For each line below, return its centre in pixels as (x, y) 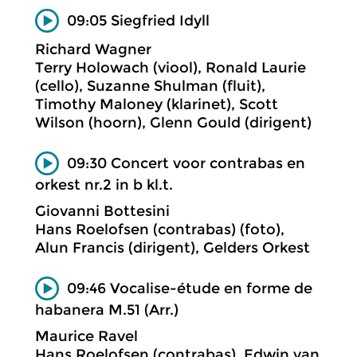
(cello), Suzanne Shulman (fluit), (150, 86)
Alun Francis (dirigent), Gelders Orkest (173, 247)
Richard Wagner (93, 49)
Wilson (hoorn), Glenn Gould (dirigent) (173, 123)
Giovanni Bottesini (102, 211)
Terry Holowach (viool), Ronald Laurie (171, 68)
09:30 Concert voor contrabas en (186, 163)
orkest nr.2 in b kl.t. (104, 184)
